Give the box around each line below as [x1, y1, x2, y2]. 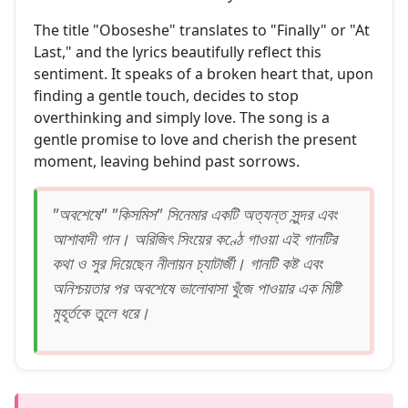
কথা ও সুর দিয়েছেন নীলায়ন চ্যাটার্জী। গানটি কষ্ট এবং [52, 252, 322, 275]
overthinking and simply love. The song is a [34, 107, 330, 128]
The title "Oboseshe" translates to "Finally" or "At [34, 20, 370, 41]
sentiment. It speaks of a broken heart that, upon [34, 64, 373, 85]
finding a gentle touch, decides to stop [34, 86, 299, 107]
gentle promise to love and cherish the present [34, 129, 357, 150]
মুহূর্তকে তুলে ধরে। [52, 301, 149, 324]
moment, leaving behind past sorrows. [34, 151, 300, 172]
